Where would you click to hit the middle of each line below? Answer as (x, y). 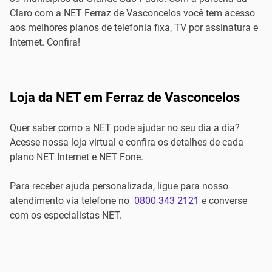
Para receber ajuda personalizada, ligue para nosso (119, 186)
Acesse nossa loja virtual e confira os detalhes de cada (127, 142)
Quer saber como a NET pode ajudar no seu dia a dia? (125, 128)
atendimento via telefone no (71, 201)
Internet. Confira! (45, 42)
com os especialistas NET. (66, 215)
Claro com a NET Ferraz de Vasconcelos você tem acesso (132, 13)
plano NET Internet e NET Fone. (76, 157)
